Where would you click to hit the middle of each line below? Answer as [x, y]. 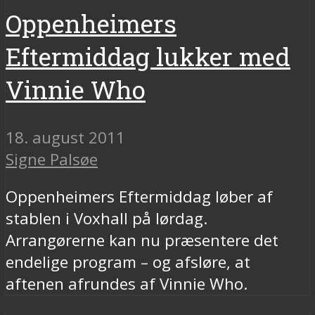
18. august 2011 [65, 137]
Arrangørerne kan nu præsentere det [142, 240]
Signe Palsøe [52, 159]
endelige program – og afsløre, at [128, 262]
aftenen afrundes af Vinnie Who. [127, 284]
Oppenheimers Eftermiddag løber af [139, 197]
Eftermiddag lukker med [148, 56]
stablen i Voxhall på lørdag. [107, 219]
